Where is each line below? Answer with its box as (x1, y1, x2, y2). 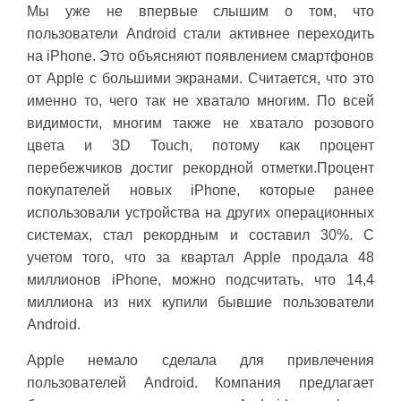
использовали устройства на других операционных (27, 204, 374, 220)
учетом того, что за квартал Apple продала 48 (27, 249, 374, 265)
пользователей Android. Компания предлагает (27, 374, 374, 390)
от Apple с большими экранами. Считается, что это (27, 70, 374, 86)
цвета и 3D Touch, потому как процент (27, 137, 374, 153)
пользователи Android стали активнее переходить (27, 25, 374, 41)
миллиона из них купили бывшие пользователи (27, 294, 374, 310)
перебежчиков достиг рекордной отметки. (27, 159, 317, 175)
